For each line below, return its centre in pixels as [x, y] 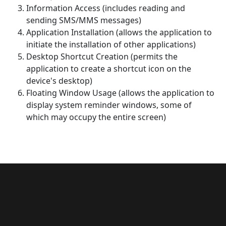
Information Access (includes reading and [106, 8]
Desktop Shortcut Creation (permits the [102, 56]
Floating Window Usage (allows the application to [120, 93]
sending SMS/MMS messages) [84, 20]
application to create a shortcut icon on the [109, 69]
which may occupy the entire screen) [96, 117]
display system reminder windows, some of [109, 105]
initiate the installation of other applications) [111, 44]
